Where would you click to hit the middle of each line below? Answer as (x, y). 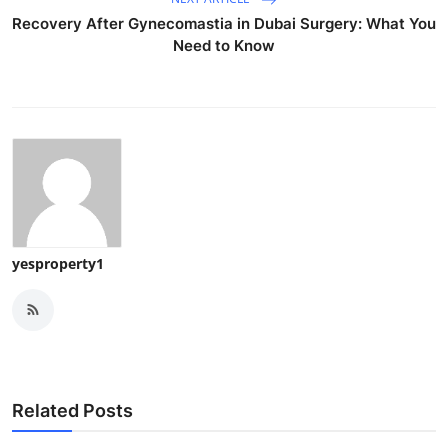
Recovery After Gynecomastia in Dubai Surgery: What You (224, 23)
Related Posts (72, 410)
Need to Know (224, 45)
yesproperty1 (58, 263)
